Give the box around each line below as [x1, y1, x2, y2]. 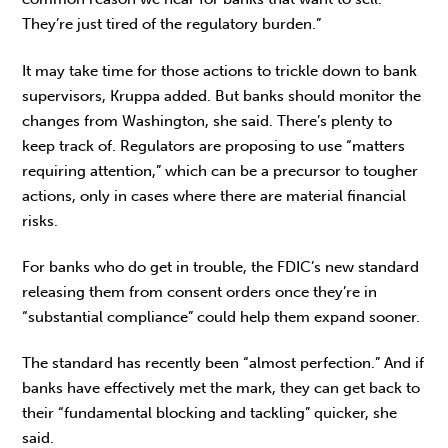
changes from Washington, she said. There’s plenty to [22, 111, 393, 130]
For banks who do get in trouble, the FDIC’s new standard [22, 257, 420, 276]
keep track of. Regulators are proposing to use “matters [22, 136, 406, 155]
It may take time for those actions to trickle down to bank [22, 61, 418, 80]
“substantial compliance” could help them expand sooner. [22, 307, 425, 326]
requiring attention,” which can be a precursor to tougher [22, 161, 419, 180]
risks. [22, 211, 59, 230]
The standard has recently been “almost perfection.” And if [22, 354, 425, 373]
